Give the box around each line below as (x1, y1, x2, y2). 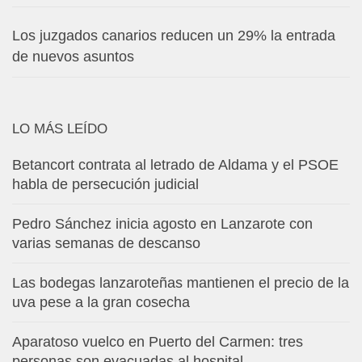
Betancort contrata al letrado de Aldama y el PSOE (12, 156, 339, 173)
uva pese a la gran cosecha (12, 293, 190, 310)
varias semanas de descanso (12, 234, 200, 251)
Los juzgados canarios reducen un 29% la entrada (12, 27, 335, 44)
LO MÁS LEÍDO (12, 120, 107, 137)
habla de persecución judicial (12, 175, 199, 192)
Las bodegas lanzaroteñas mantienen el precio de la (12, 274, 349, 291)
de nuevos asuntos (12, 48, 134, 65)
